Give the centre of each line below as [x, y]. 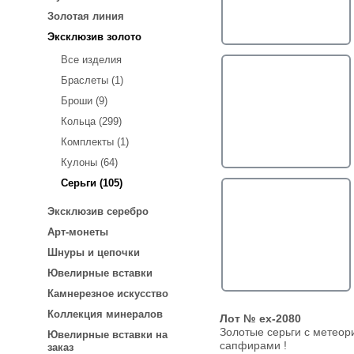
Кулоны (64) [89, 163]
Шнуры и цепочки [94, 253]
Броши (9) [84, 101]
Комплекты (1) [95, 142]
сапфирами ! [253, 346]
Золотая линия [86, 16]
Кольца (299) [91, 122]
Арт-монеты [78, 232]
